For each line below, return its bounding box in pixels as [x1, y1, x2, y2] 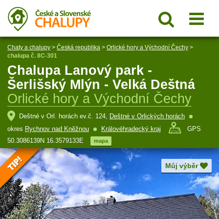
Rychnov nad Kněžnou [25, 125, 89, 132]
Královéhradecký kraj [101, 125, 161, 132]
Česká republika [57, 44, 100, 51]
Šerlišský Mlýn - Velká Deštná [7, 77, 195, 92]
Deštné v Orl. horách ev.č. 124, [19, 112, 109, 120]
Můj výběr [165, 161, 198, 170]
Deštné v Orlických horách [109, 112, 185, 120]
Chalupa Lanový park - [7, 63, 152, 78]
